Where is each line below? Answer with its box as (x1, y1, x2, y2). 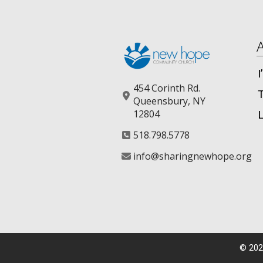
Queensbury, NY (133, 94, 205, 107)
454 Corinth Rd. (133, 81, 200, 95)
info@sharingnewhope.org (133, 149, 252, 163)
